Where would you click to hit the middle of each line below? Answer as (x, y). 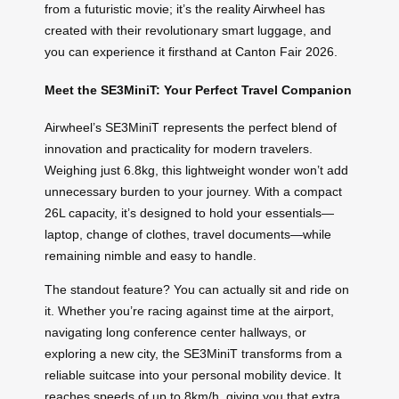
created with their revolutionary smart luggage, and (188, 31)
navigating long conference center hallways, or (175, 333)
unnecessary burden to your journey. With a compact (193, 192)
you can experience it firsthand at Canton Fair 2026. (191, 52)
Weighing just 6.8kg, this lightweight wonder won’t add (196, 171)
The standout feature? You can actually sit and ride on (197, 290)
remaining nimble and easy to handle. (151, 256)
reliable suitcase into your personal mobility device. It (193, 375)
